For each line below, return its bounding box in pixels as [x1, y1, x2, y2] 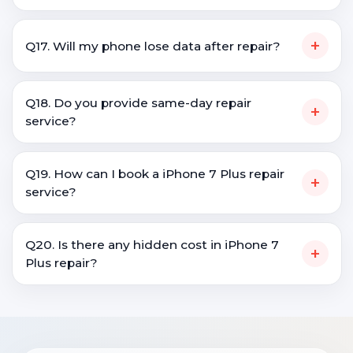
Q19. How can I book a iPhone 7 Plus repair [25, 166, 284, 181]
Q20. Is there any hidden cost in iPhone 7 [25, 237, 279, 252]
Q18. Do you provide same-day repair [25, 95, 251, 110]
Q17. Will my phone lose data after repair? [25, 38, 281, 54]
